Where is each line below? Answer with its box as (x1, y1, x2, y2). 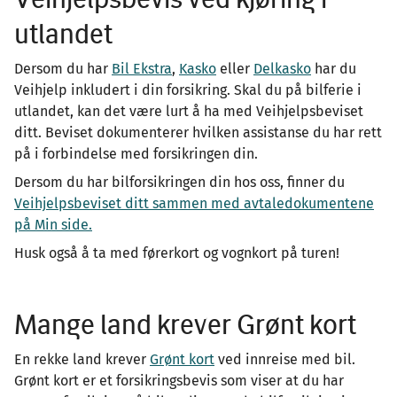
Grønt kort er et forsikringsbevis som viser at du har (14, 372, 344, 389)
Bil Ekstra (112, 60, 172, 77)
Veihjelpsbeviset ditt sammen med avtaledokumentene (14, 195, 374, 212)
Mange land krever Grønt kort (14, 307, 362, 340)
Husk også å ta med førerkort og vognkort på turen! (14, 245, 343, 261)
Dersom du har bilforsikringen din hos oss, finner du (14, 174, 345, 191)
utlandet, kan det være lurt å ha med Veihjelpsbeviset (14, 103, 363, 120)
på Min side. (14, 216, 92, 233)
